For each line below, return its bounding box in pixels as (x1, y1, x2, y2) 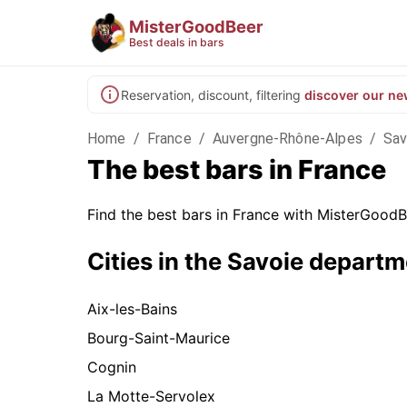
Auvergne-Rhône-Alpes (212, 130, 362, 147)
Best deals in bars (129, 35, 224, 49)
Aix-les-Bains (87, 300, 177, 319)
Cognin (87, 358, 136, 377)
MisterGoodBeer (129, 15, 263, 36)
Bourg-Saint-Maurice (87, 329, 230, 348)
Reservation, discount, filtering (121, 86, 301, 103)
